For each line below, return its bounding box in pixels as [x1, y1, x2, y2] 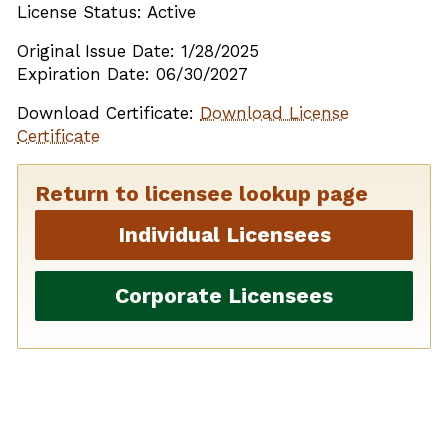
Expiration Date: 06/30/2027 [17, 64, 248, 85]
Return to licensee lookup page [35, 181, 368, 207]
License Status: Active [17, 2, 196, 23]
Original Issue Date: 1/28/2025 [17, 41, 259, 62]
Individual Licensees [117, 222, 331, 248]
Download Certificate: [17, 103, 200, 124]
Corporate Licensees [115, 283, 333, 309]
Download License [200, 103, 349, 124]
